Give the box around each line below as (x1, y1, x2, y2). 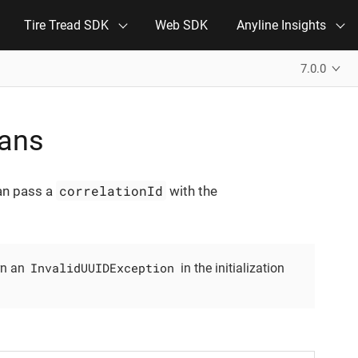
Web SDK (155, 18, 208, 33)
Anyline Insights (237, 18, 326, 33)
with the (166, 183, 218, 199)
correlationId (59, 182, 164, 199)
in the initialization (177, 261, 285, 276)
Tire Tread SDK (24, 18, 109, 33)
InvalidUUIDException (30, 260, 175, 276)
